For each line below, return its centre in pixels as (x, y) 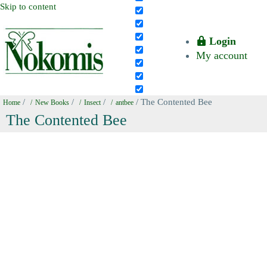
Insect (92, 103)
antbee (125, 103)
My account (222, 55)
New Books (52, 103)
